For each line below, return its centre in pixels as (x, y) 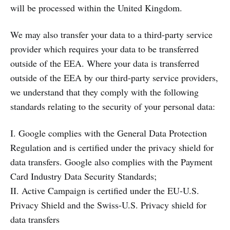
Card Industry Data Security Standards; (83, 176)
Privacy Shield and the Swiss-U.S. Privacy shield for (108, 205)
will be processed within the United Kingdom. (96, 8)
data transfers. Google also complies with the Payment (111, 162)
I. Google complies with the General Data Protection (109, 133)
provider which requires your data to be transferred (104, 49)
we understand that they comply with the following (104, 92)
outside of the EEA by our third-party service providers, (114, 78)
